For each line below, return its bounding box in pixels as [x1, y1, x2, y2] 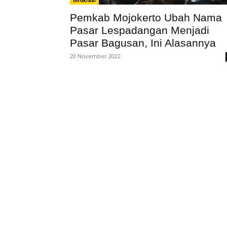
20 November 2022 [70, 52, 121, 60]
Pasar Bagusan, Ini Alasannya [70, 37, 216, 49]
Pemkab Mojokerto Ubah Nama [70, 12, 222, 23]
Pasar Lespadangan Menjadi [70, 24, 209, 36]
